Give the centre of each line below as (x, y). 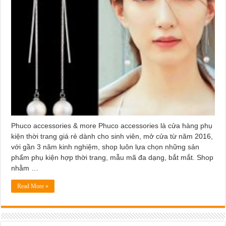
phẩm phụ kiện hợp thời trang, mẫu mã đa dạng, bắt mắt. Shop (112, 157)
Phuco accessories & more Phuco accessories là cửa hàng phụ (112, 125)
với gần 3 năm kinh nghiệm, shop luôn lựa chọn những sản (105, 147)
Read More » (33, 186)
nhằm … (25, 168)
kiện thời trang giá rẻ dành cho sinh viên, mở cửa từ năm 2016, (112, 136)
